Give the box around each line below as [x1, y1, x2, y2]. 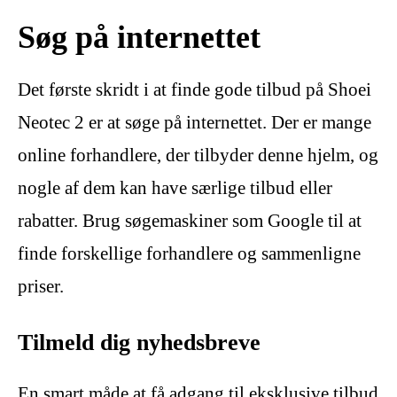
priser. [18, 276, 64, 298]
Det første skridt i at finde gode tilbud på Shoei [18, 79, 371, 101]
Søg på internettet [18, 19, 261, 56]
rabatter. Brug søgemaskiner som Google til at [18, 210, 362, 232]
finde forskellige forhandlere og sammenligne [18, 243, 361, 265]
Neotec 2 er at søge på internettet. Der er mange [18, 112, 371, 134]
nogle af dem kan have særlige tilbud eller [18, 177, 332, 199]
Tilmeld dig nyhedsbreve [18, 330, 261, 356]
